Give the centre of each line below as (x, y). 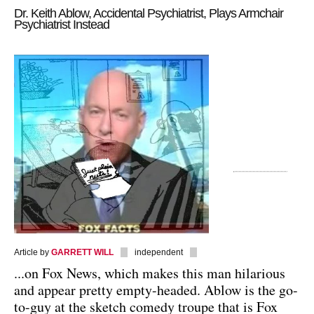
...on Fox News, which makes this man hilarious (150, 273)
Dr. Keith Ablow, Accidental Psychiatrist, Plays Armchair (149, 13)
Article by (33, 252)
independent (159, 252)
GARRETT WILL (82, 252)
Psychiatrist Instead (62, 25)
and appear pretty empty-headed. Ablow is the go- (156, 289)
